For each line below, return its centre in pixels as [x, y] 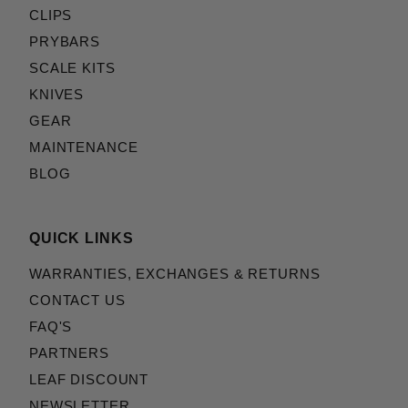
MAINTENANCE [84, 148]
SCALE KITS [72, 69]
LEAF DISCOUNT [89, 380]
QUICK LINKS [82, 239]
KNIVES [57, 95]
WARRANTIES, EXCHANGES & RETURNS [175, 275]
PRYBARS [65, 42]
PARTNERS [69, 354]
